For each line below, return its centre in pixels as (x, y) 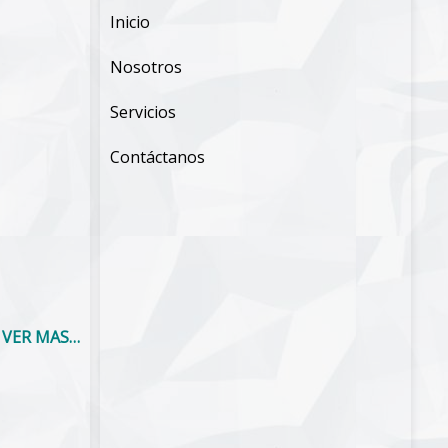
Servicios (143, 111)
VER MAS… (41, 336)
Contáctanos (158, 156)
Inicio (130, 21)
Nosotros (146, 66)
